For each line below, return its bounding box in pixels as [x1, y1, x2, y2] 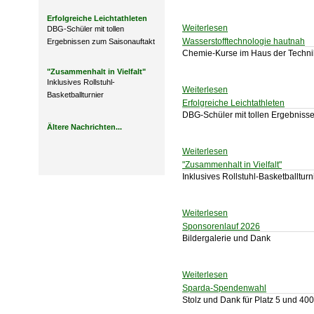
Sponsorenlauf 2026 [182, 221, 260, 231]
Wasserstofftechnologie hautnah [182, 36, 305, 46]
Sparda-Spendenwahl [182, 283, 266, 293]
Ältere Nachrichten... [47, 123, 122, 131]
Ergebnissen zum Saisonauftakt [47, 37, 155, 46]
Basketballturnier [47, 90, 104, 99]
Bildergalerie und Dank [182, 233, 271, 243]
